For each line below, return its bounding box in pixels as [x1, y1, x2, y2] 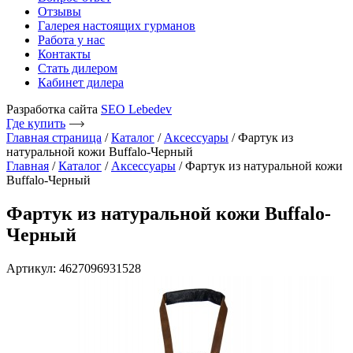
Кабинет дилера [38, 76, 124, 89]
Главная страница [6, 131, 102, 144]
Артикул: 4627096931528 [6, 261, 141, 275]
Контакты [38, 47, 91, 61]
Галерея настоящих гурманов [38, 19, 195, 32]
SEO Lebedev [101, 102, 172, 116]
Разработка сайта [6, 102, 101, 116]
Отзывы [38, 5, 81, 18]
